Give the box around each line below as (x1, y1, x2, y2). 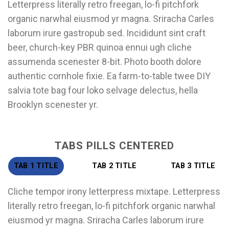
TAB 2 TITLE (92, 161, 137, 170)
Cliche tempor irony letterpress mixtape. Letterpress (8, 186, 220, 197)
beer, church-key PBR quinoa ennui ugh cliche (8, 42, 192, 53)
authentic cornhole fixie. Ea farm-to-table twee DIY (8, 71, 211, 82)
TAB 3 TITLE (171, 161, 216, 170)
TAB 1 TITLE (13, 161, 58, 170)
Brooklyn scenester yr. (8, 99, 98, 110)
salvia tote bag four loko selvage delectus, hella (8, 85, 198, 96)
